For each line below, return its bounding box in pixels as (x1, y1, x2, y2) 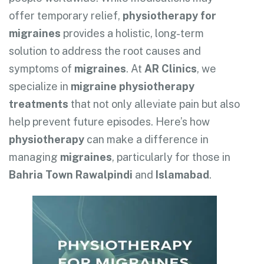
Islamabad (156, 168, 209, 181)
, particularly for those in (112, 150, 230, 163)
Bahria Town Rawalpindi (9, 168, 133, 181)
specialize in (9, 80, 71, 93)
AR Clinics (144, 62, 197, 75)
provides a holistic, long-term (61, 27, 204, 39)
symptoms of (9, 62, 74, 75)
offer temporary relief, (9, 9, 123, 22)
